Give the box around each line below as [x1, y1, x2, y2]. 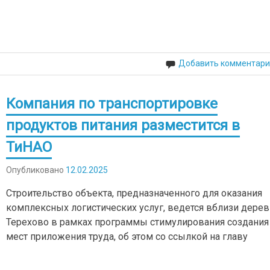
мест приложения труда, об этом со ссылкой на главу [6, 230, 248, 242]
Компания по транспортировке [6, 95, 218, 113]
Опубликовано [6, 165, 66, 175]
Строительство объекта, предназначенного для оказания [6, 187, 263, 199]
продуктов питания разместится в [6, 117, 240, 134]
